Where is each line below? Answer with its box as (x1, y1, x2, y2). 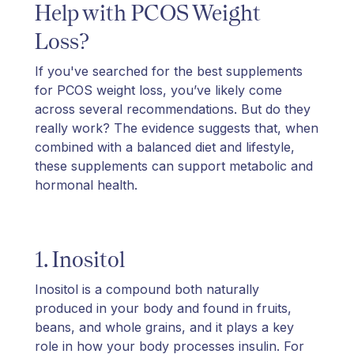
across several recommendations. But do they (35, 100, 311, 117)
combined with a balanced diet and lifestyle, (35, 138, 295, 155)
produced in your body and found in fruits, (35, 299, 292, 316)
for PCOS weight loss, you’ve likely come (35, 81, 282, 98)
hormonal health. (35, 176, 137, 193)
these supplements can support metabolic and (35, 157, 313, 174)
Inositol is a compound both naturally (35, 281, 259, 297)
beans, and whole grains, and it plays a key (35, 318, 294, 335)
